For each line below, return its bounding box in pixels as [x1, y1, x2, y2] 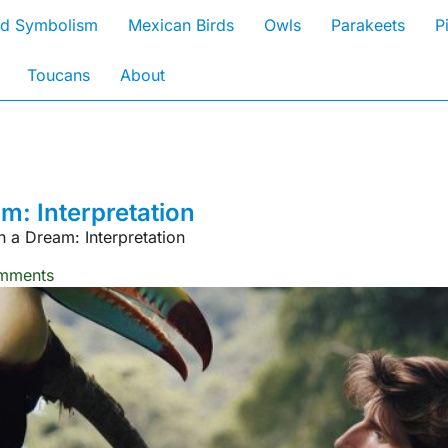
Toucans [27, 65, 90, 85]
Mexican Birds [127, 15, 234, 35]
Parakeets [330, 15, 405, 35]
